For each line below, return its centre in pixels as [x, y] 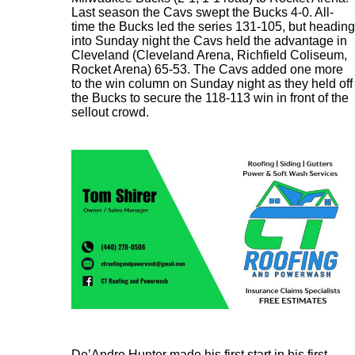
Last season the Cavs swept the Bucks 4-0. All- [202, 12]
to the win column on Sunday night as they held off [212, 84]
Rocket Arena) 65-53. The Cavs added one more [207, 69]
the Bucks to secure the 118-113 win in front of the [210, 98]
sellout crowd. [110, 112]
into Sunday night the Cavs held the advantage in [209, 41]
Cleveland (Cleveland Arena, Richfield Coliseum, [209, 55]
